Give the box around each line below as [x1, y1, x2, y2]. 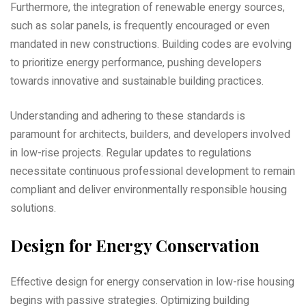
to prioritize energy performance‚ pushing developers [10, 54, 262, 71]
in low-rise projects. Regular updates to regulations [10, 144, 251, 161]
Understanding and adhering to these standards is [10, 107, 245, 124]
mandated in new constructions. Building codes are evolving [10, 36, 292, 53]
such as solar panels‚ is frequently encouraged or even [10, 17, 270, 34]
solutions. [10, 199, 56, 217]
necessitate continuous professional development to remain [10, 163, 295, 180]
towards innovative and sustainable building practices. [10, 72, 264, 89]
